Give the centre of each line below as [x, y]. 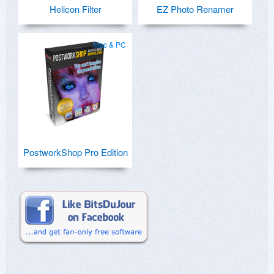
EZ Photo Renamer [195, 9]
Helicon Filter [75, 9]
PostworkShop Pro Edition [75, 152]
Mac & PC [109, 45]
